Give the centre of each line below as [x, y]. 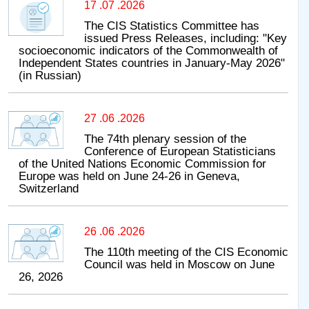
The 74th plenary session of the [165, 139]
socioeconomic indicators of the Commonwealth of [148, 50]
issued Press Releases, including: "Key [186, 38]
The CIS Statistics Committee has [172, 26]
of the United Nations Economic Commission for [142, 163]
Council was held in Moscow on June [179, 264]
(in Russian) [50, 75]
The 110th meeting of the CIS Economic [186, 252]
